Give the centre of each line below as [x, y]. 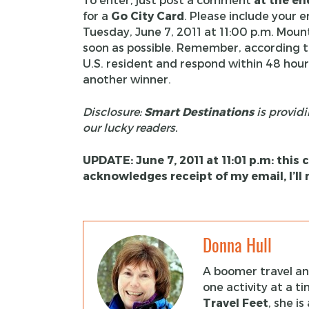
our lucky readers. [130, 127]
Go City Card [147, 16]
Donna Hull [237, 246]
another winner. [127, 79]
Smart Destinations [199, 111]
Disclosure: [113, 111]
